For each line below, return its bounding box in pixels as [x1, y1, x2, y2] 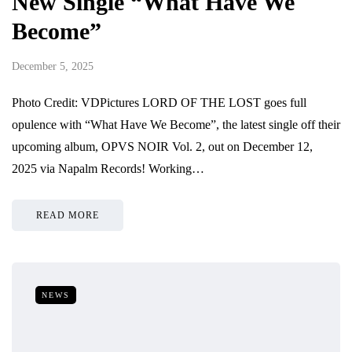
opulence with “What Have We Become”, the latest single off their [12, 117, 340, 131]
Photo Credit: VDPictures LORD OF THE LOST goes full [12, 95, 306, 109]
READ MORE [36, 209, 99, 221]
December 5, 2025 [12, 60, 93, 72]
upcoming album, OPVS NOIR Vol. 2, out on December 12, [12, 139, 313, 153]
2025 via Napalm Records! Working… [12, 161, 204, 175]
